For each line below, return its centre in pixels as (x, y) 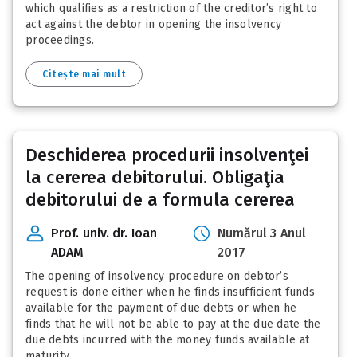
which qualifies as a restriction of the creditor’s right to (171, 9)
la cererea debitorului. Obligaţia (155, 178)
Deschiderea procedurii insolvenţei (167, 155)
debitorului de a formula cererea (160, 200)
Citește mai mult (84, 75)
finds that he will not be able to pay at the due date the (173, 324)
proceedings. (60, 41)
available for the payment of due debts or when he (161, 308)
